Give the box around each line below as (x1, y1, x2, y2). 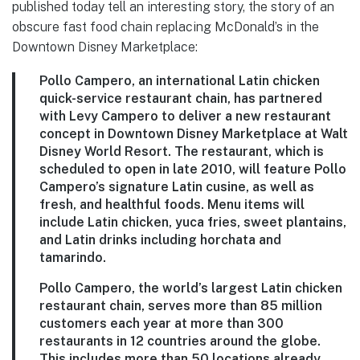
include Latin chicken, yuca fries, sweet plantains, (39, 214, 346, 230)
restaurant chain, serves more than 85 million (39, 297, 322, 313)
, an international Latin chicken (132, 72, 320, 88)
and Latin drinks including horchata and (39, 231, 281, 247)
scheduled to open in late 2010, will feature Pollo (39, 161, 346, 177)
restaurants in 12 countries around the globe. (39, 333, 321, 349)
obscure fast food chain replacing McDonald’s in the (12, 18, 319, 35)
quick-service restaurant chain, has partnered (39, 90, 322, 106)
